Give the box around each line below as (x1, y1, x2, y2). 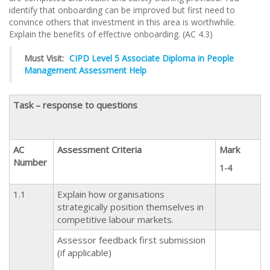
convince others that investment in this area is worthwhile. (9, 16, 236, 28)
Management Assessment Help (24, 64, 146, 76)
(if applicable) (57, 246, 111, 259)
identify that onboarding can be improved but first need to (9, 4, 235, 16)
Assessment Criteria (57, 143, 142, 155)
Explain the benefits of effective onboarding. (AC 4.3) (9, 28, 213, 40)
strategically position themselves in (57, 200, 204, 213)
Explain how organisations (57, 187, 165, 200)
